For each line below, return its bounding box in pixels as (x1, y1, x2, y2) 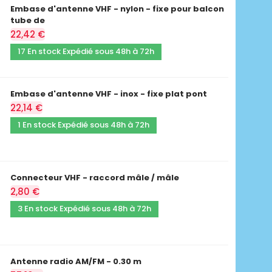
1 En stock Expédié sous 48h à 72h (17, 118, 149, 131)
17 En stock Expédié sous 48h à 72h (17, 45, 154, 57)
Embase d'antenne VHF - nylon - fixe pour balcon (10, 2, 224, 15)
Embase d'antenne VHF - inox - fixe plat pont (10, 87, 207, 100)
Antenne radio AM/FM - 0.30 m (10, 255, 141, 267)
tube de (10, 14, 45, 26)
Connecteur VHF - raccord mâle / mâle (10, 171, 179, 183)
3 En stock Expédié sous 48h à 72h (17, 202, 151, 214)
